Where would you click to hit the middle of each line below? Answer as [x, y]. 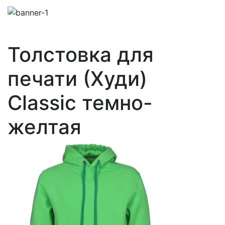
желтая [44, 127]
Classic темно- [80, 102]
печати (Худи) [77, 78]
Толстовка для [81, 54]
